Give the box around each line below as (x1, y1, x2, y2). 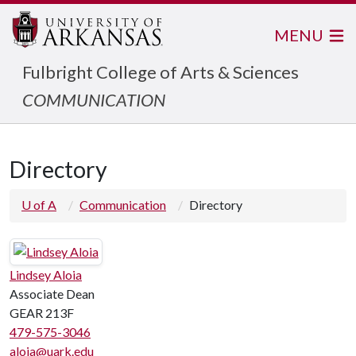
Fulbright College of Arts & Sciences (22, 61, 299, 83)
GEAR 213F (10, 305, 74, 320)
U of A (21, 197, 56, 212)
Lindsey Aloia (10, 267, 82, 282)
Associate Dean (10, 286, 95, 301)
